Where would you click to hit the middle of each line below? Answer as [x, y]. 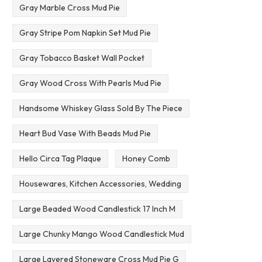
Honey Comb [146, 159]
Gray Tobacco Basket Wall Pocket [82, 58]
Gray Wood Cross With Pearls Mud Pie [90, 83]
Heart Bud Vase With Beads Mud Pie [85, 134]
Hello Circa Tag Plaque [60, 159]
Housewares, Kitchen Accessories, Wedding [100, 184]
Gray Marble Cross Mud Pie [69, 8]
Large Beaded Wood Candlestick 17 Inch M [97, 208]
